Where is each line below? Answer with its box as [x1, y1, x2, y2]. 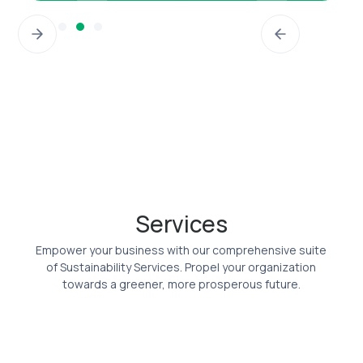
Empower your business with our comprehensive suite [36, 242, 327, 258]
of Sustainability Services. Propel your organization [46, 259, 317, 275]
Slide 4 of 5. [17, 15, 92, 32]
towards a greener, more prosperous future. [62, 276, 301, 293]
